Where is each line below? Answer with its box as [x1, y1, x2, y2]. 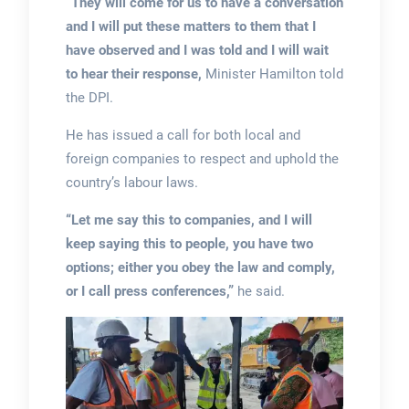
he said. [236, 283, 285, 300]
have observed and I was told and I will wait [65, 42, 329, 59]
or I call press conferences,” [65, 283, 237, 300]
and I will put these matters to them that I [65, 18, 316, 36]
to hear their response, [65, 66, 205, 83]
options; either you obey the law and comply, [65, 259, 335, 277]
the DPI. [65, 89, 113, 107]
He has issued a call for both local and [65, 127, 300, 144]
